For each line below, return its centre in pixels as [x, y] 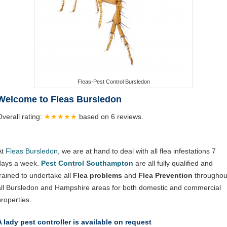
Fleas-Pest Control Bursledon [113, 82]
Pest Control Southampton [87, 163]
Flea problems [97, 175]
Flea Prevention [165, 175]
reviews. [130, 117]
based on [95, 117]
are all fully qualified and [173, 163]
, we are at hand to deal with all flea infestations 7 [137, 151]
